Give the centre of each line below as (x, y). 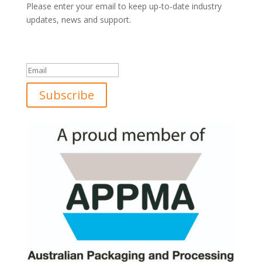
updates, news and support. (80, 20)
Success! (52, 50)
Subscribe (66, 95)
